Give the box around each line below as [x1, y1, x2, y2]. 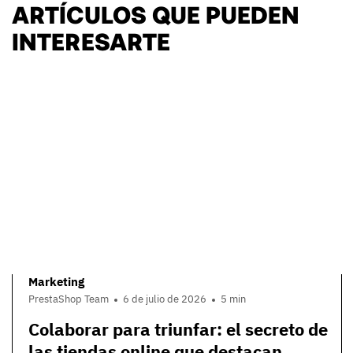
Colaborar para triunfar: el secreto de [28, 317, 328, 340]
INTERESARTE [12, 27, 170, 53]
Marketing [28, 274, 84, 290]
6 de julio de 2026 [123, 292, 206, 306]
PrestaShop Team [28, 292, 109, 306]
